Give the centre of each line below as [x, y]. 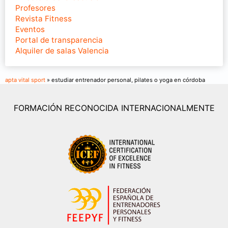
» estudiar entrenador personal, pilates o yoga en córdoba [125, 80]
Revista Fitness [44, 19]
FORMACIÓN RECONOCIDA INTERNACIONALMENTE [114, 108]
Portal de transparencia [59, 40]
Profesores [35, 8]
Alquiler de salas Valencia [62, 51]
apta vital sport [25, 80]
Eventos [30, 29]
